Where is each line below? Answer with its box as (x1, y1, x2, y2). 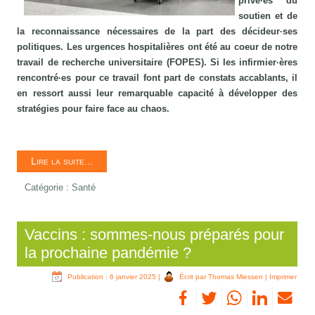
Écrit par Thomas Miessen (179, 273, 264, 281)
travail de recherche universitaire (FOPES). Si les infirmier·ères (17, 57, 298, 68)
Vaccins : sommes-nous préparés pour (25, 226, 285, 244)
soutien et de (238, 11, 298, 22)
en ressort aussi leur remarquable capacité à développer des (17, 88, 298, 99)
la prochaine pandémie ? (25, 244, 192, 262)
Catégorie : (25, 182, 72, 193)
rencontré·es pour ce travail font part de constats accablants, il (17, 72, 298, 84)
